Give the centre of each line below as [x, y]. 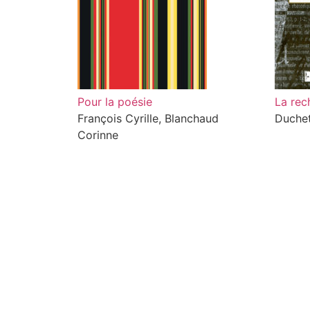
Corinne [98, 135]
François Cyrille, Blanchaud [148, 118]
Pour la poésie [115, 102]
